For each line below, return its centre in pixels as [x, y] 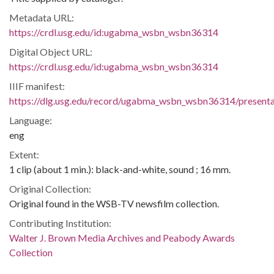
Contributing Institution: [60, 223]
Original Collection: [50, 188]
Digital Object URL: [51, 51]
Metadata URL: [42, 17]
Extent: [24, 154]
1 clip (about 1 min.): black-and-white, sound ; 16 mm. [120, 169]
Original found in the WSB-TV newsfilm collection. [114, 203]
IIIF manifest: [37, 86]
